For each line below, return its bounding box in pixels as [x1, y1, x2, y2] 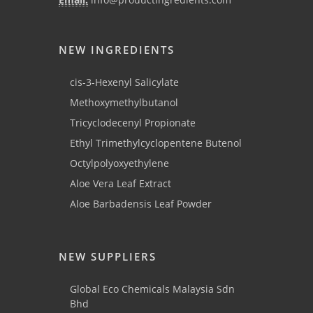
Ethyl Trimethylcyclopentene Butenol [70, 136, 242, 150]
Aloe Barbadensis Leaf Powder [70, 197, 212, 211]
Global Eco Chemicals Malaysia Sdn [70, 282, 235, 296]
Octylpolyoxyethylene [70, 156, 169, 170]
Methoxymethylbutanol [70, 96, 178, 110]
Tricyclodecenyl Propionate [70, 116, 196, 130]
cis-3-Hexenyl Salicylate [70, 75, 179, 89]
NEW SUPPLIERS [59, 249, 156, 264]
